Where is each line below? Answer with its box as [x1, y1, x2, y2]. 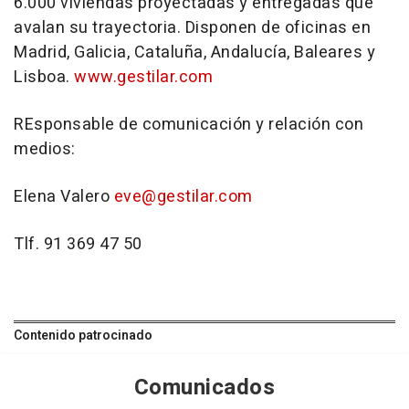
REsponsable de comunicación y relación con [14, 112, 363, 138]
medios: [14, 137, 76, 163]
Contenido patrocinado [14, 326, 152, 346]
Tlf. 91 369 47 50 [14, 232, 142, 257]
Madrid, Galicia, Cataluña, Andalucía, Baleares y [14, 40, 375, 66]
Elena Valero [14, 184, 114, 210]
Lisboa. [14, 65, 74, 90]
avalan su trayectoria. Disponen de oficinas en [14, 16, 371, 41]
